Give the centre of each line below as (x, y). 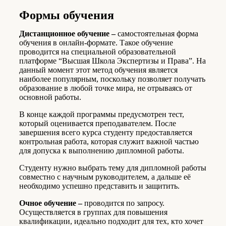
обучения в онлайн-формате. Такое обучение (96, 43)
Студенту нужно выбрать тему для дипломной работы (113, 168)
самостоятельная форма (157, 34)
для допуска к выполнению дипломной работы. (102, 151)
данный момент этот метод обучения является (98, 70)
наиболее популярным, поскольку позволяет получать (112, 79)
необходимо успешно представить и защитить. (99, 186)
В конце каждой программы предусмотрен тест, (102, 115)
